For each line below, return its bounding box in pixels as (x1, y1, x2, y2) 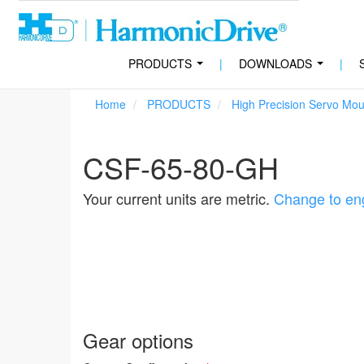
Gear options (83, 326, 193, 355)
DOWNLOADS (238, 55, 312, 71)
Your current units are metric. (83, 188, 274, 209)
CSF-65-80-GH (83, 146, 279, 188)
